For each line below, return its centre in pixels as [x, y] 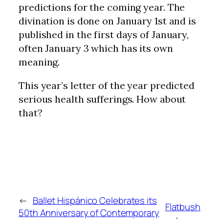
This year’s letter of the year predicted [107, 85]
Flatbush [183, 207]
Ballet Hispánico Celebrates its [95, 201]
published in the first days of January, [104, 34]
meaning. [39, 62]
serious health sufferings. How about [102, 99]
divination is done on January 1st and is [107, 21]
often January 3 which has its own [96, 48]
